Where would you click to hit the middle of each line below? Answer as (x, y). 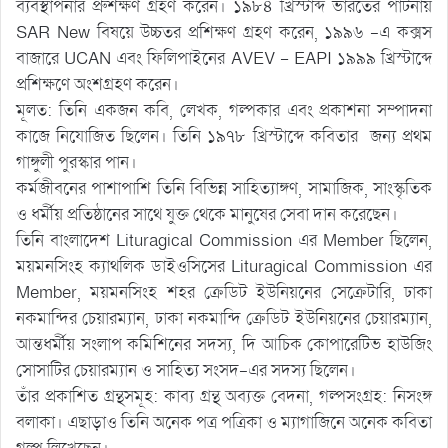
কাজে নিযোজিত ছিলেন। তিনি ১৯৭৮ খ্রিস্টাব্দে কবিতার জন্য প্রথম (224, 136)
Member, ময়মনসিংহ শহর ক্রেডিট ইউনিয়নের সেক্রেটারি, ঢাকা (224, 292)
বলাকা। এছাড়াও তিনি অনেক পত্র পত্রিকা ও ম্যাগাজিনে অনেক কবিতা (224, 422)
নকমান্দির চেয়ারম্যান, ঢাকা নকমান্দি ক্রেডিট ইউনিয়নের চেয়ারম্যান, (224, 318)
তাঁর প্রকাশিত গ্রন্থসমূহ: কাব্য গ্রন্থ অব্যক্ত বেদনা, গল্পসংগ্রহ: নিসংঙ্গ (224, 396)
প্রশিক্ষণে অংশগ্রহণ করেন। (97, 84)
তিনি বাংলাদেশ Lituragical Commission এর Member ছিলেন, (224, 240)
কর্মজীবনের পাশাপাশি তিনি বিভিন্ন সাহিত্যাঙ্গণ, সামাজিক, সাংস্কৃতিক (224, 188)
